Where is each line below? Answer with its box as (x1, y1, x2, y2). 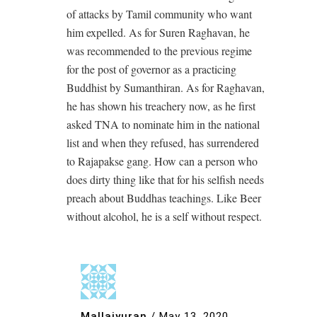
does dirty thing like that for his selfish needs (67, 171, 264, 187)
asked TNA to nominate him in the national (67, 116, 260, 132)
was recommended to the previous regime (67, 42, 252, 58)
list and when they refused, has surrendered (67, 134, 259, 150)
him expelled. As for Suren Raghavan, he (67, 24, 250, 40)
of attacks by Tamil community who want (67, 6, 252, 21)
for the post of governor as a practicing (67, 61, 236, 76)
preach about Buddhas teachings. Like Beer (67, 190, 261, 205)
